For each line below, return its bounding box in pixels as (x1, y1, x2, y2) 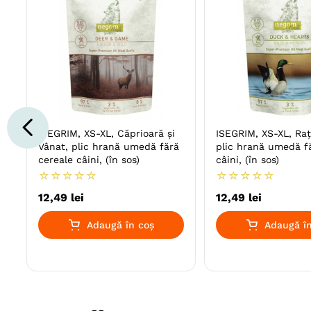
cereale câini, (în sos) (38, 154, 140, 166)
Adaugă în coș (86, 219, 154, 231)
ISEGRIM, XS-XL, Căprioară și (38, 128, 175, 140)
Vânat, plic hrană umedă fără (38, 141, 179, 153)
